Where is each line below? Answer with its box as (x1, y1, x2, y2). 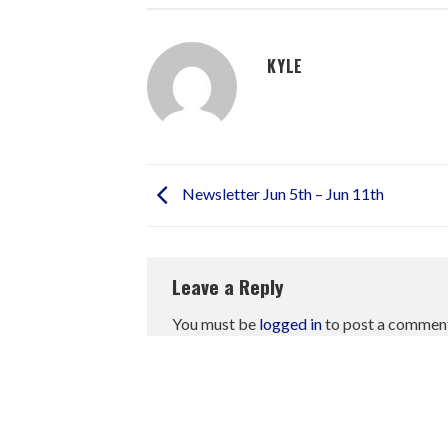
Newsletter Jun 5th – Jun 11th (179, 183, 384, 203)
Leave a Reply (172, 271, 289, 301)
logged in (259, 314, 322, 334)
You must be (172, 314, 259, 334)
